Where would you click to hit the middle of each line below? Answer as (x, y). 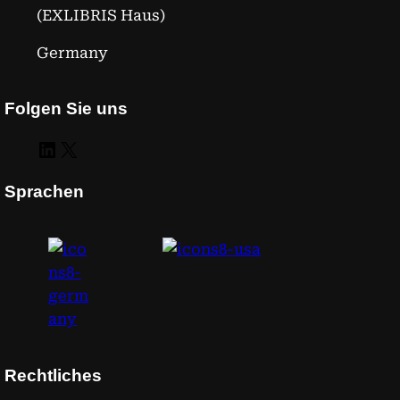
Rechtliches (53, 375)
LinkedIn (42, 149)
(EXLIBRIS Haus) (100, 15)
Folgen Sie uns (66, 109)
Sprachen (44, 191)
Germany (72, 52)
